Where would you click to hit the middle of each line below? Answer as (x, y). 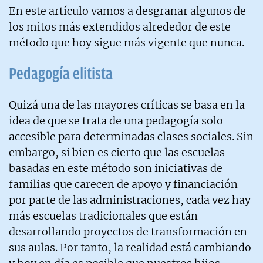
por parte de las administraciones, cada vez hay (130, 200)
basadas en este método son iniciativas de (116, 168)
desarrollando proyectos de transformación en (128, 231)
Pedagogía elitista (61, 73)
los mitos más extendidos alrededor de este (120, 26)
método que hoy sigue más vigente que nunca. (127, 42)
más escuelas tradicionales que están (103, 215)
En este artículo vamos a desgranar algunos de (127, 11)
